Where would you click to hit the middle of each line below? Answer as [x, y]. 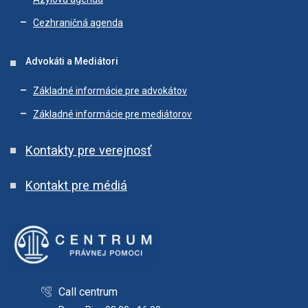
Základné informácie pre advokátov [110, 91]
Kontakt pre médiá [76, 185]
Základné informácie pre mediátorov [112, 114]
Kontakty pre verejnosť [88, 150]
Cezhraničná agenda [78, 23]
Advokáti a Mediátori [72, 61]
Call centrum [88, 291]
